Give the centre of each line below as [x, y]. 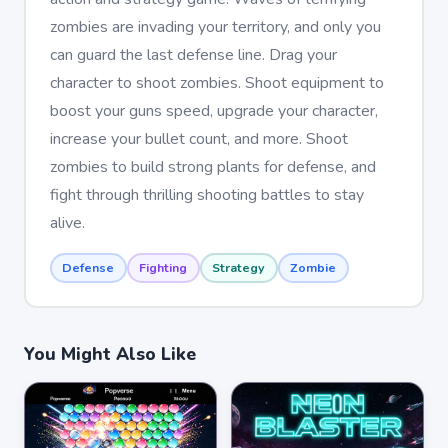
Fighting [163, 267]
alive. [67, 222]
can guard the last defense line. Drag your [193, 54]
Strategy [238, 267]
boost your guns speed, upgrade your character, [213, 110]
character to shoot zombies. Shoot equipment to [216, 82]
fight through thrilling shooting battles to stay [206, 194]
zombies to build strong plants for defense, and [212, 166]
